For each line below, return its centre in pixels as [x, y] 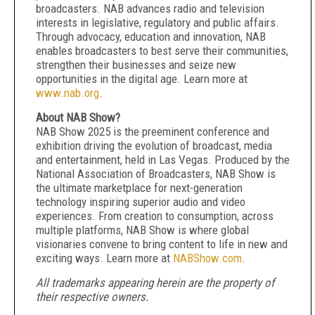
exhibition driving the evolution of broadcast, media [154, 146]
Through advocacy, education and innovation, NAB [151, 37]
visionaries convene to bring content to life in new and [162, 244]
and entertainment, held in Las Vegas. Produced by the [163, 160]
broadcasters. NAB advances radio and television [150, 8]
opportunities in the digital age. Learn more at [142, 79]
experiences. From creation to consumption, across [155, 216]
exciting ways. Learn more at [104, 258]
